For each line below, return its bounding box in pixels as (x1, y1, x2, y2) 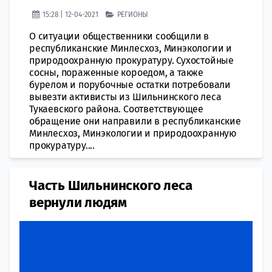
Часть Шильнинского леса (29, 177, 192, 194)
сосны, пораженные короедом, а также (29, 66, 204, 78)
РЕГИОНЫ (117, 9, 149, 19)
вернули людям (29, 194, 127, 211)
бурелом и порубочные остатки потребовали (29, 78, 231, 90)
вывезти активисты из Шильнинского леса (29, 90, 222, 103)
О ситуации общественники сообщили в (29, 30, 209, 42)
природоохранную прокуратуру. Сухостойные (29, 54, 234, 66)
